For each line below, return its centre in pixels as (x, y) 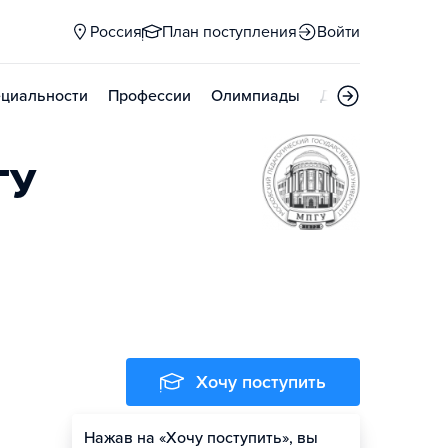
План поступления (229, 32)
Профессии (149, 96)
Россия (116, 32)
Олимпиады (255, 96)
